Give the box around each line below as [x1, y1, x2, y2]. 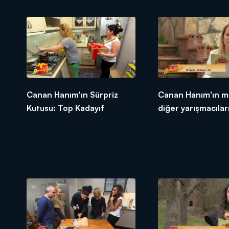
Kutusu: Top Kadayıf [27, 103, 104, 113]
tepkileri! [157, 116, 193, 127]
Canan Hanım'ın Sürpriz [27, 89, 118, 100]
